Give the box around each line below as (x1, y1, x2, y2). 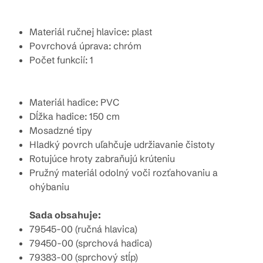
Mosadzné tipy (29, 124, 92, 136)
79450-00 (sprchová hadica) (29, 237, 152, 249)
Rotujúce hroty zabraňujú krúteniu (29, 152, 175, 164)
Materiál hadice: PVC (29, 96, 119, 108)
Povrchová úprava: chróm (29, 39, 141, 52)
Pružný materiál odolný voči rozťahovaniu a (29, 166, 218, 178)
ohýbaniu (29, 180, 69, 193)
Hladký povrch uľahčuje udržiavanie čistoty (29, 138, 215, 150)
